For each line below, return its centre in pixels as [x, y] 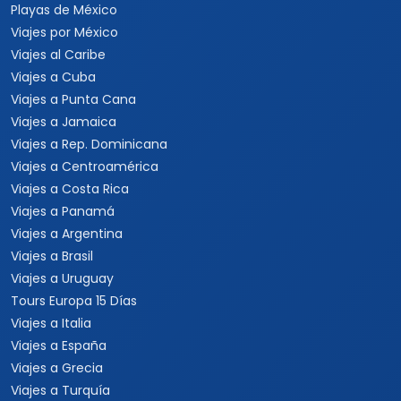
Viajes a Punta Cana [73, 99]
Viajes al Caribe [58, 55]
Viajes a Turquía [60, 390]
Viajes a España [59, 346]
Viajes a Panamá [63, 211]
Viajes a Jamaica [64, 122]
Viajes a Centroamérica [85, 166]
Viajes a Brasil [52, 256]
